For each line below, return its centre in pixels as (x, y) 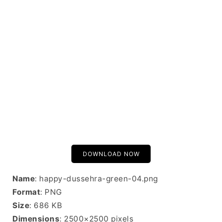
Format (26, 192)
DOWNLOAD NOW (111, 154)
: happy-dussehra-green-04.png (96, 179)
